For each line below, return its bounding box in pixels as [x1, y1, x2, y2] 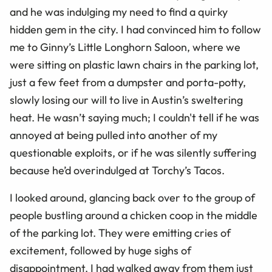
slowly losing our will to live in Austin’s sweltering [10, 93, 243, 107]
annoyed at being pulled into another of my [10, 128, 217, 142]
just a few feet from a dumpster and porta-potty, [10, 75, 246, 89]
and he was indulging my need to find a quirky [10, 5, 228, 19]
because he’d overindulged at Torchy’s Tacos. [10, 163, 225, 177]
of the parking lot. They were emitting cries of [10, 226, 231, 240]
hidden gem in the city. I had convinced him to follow [10, 22, 261, 36]
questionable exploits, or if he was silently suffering [10, 146, 256, 160]
